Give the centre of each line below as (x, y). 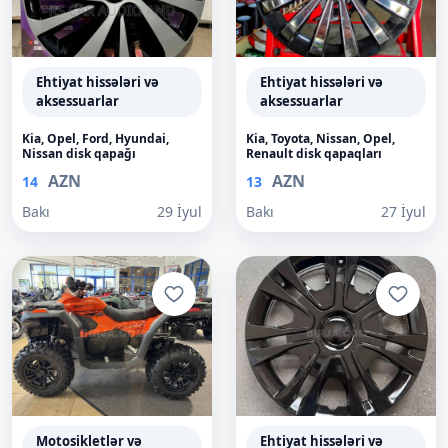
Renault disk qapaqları (314, 153)
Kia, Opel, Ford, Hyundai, (95, 138)
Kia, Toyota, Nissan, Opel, (320, 138)
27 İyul (403, 211)
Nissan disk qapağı (79, 153)
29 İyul (179, 211)
